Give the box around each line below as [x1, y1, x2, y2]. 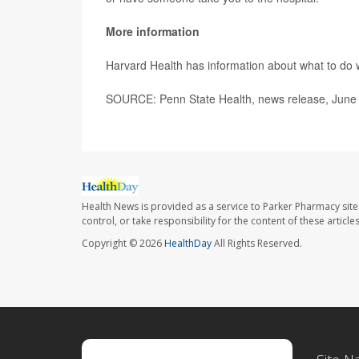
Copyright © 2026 [82, 236, 164, 251]
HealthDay [164, 236, 212, 251]
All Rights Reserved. [212, 236, 302, 251]
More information [106, 23, 200, 39]
